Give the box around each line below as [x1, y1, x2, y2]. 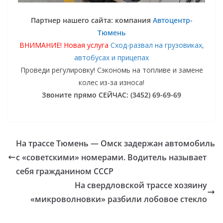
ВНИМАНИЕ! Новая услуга [19, 40, 111, 50]
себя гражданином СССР [16, 165, 113, 177]
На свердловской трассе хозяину [75, 179, 207, 191]
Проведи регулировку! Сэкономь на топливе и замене [20, 65, 203, 75]
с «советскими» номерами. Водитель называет [16, 151, 207, 163]
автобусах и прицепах [74, 52, 149, 62]
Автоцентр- [152, 15, 193, 25]
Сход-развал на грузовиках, [110, 40, 204, 50]
